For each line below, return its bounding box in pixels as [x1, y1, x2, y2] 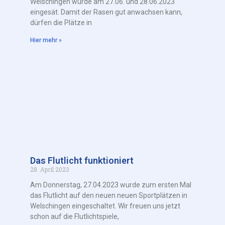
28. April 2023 [30, 165, 69, 174]
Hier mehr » [30, 37, 62, 44]
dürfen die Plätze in [30, 19, 92, 27]
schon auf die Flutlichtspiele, [30, 212, 119, 221]
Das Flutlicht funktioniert [30, 155, 134, 166]
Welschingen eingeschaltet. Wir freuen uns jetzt [30, 202, 180, 210]
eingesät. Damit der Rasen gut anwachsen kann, [30, 8, 182, 17]
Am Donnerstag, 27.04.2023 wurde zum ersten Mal [30, 181, 191, 189]
